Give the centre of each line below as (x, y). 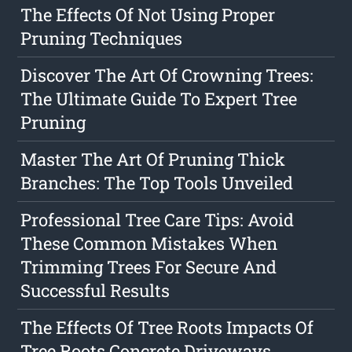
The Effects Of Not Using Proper (148, 15)
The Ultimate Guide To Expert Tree (159, 99)
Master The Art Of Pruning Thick (153, 159)
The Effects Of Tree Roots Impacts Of (167, 328)
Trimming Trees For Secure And (149, 267)
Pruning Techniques (102, 38)
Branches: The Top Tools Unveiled (157, 183)
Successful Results (95, 291)
